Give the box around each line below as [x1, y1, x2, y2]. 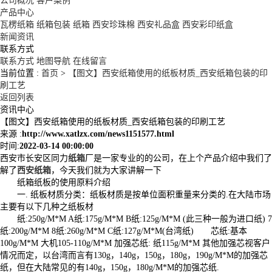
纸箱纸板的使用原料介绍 [17, 177, 110, 187]
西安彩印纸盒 [182, 19, 233, 29]
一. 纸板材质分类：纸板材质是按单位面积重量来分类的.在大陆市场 [17, 189, 271, 199]
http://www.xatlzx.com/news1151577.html [22, 129, 174, 138]
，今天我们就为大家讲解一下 [51, 165, 161, 175]
